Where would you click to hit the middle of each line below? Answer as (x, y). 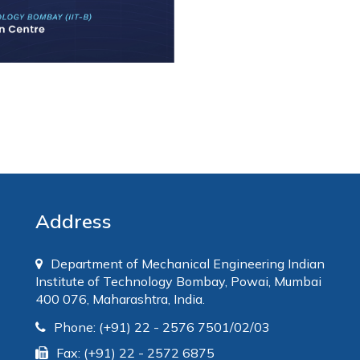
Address (74, 221)
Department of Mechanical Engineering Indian (188, 264)
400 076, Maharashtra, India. (120, 299)
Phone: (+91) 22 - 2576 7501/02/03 (162, 327)
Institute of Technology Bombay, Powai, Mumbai (178, 282)
